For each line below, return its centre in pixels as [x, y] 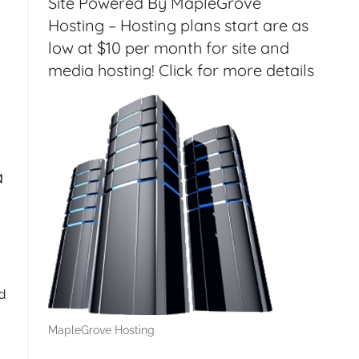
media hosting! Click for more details [181, 70]
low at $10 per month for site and [168, 47]
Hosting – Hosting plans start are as [178, 25]
